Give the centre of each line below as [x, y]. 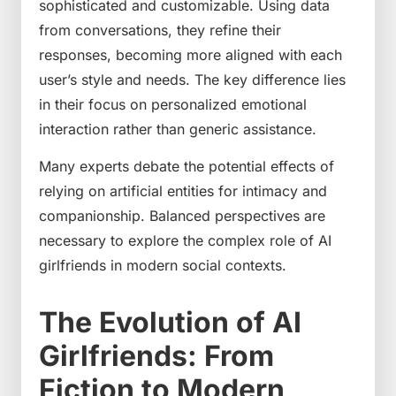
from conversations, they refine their [160, 30]
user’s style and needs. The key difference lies [192, 80]
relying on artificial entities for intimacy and [183, 191]
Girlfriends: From [156, 356]
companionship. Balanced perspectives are [182, 216]
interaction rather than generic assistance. [178, 129]
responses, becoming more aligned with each [190, 55]
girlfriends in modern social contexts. [163, 266]
